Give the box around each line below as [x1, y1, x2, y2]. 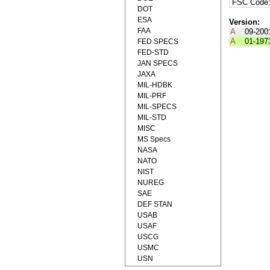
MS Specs [137, 135, 171, 143]
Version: [228, 17, 260, 27]
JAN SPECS [137, 59, 178, 67]
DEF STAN [137, 200, 172, 209]
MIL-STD [137, 113, 166, 122]
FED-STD [137, 48, 169, 57]
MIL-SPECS [137, 102, 177, 111]
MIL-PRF [137, 92, 166, 100]
